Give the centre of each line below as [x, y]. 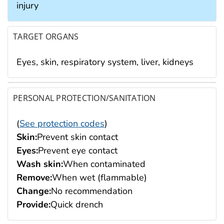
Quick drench [77, 204]
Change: [34, 191]
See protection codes [62, 123]
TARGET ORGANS [46, 36]
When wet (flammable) [99, 177]
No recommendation [92, 191]
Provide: [33, 204]
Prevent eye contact [78, 150]
